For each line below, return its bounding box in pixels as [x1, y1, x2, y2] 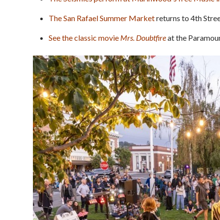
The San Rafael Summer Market [49, 13, 155, 23]
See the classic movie [49, 32, 120, 42]
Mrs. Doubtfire [120, 32, 166, 42]
